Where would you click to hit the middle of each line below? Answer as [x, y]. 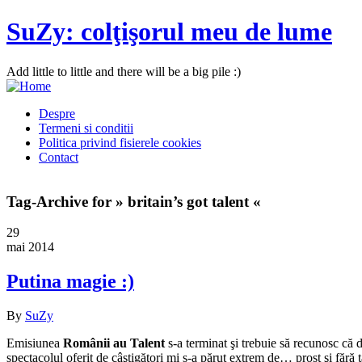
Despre [57, 113]
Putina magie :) [70, 282]
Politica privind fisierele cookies [120, 142]
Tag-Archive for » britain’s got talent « [134, 201]
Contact [59, 157]
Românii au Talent [114, 343]
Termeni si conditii [86, 128]
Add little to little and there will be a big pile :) [124, 71]
